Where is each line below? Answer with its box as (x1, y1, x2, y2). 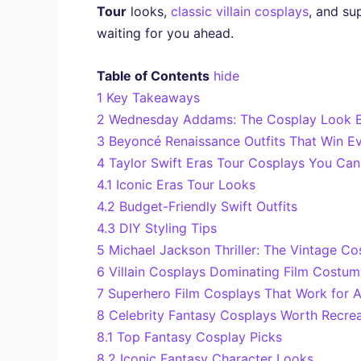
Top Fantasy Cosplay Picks (117, 328, 282, 345)
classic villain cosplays (171, 3, 309, 19)
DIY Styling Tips (119, 219, 217, 236)
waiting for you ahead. (97, 25, 234, 41)
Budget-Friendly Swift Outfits (119, 197, 297, 214)
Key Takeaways (106, 89, 200, 106)
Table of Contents (97, 67, 210, 84)
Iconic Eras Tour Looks (116, 176, 255, 193)
